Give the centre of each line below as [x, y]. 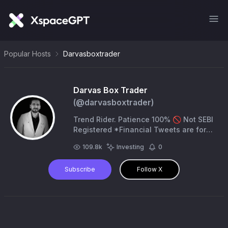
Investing [130, 147]
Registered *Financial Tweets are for [94, 130]
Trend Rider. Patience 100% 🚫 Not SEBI [123, 119]
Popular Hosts [27, 54]
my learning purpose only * [122, 140]
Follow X [150, 169]
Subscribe [80, 169]
